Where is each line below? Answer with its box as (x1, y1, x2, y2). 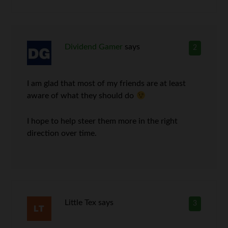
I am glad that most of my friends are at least (27, 79, 186, 88)
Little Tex (64, 198, 96, 207)
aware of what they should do (27, 91, 136, 100)
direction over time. (27, 129, 97, 137)
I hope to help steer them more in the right (27, 117, 178, 125)
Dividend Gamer (64, 42, 123, 51)
